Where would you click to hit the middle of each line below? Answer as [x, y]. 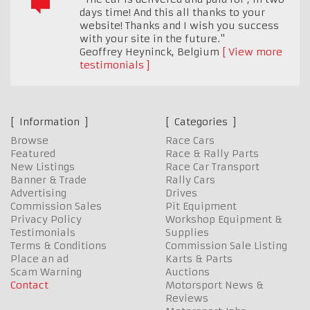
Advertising [38, 193]
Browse [29, 141]
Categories [201, 122]
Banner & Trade [48, 180]
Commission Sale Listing [226, 246]
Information [49, 122]
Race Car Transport [212, 167]
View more [255, 52]
